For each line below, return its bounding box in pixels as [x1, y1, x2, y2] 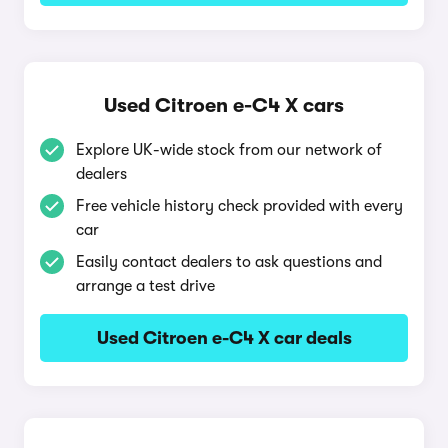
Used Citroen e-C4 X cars [104, 94, 344, 117]
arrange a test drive [76, 277, 215, 295]
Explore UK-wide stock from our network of [76, 141, 382, 159]
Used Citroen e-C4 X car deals [96, 328, 352, 348]
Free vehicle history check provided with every [76, 197, 403, 215]
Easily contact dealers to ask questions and [76, 253, 382, 271]
